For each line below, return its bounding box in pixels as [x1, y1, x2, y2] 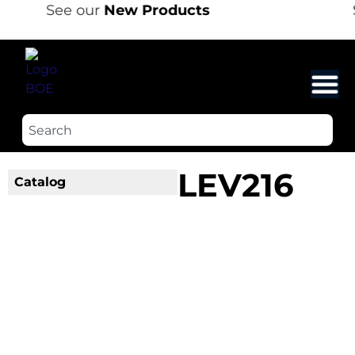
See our [43, 2, 101, 19]
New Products [101, 2, 208, 19]
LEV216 [177, 166, 293, 204]
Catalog [14, 174, 66, 189]
